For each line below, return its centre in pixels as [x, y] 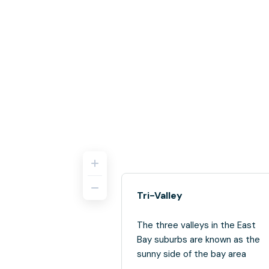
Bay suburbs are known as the [198, 240]
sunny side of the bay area [192, 254]
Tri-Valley [160, 195]
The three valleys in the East [196, 225]
